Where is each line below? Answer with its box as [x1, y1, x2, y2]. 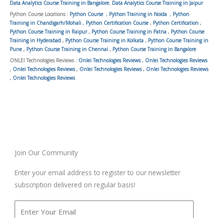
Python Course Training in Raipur [10, 28, 87, 36]
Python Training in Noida [109, 11, 167, 18]
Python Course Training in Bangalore [112, 46, 196, 53]
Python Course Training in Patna [91, 28, 166, 36]
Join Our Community [15, 148, 78, 158]
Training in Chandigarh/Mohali [10, 19, 81, 27]
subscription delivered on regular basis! [15, 180, 135, 190]
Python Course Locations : [10, 11, 70, 18]
